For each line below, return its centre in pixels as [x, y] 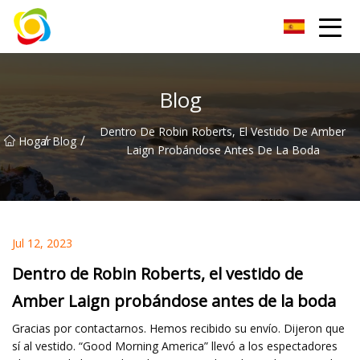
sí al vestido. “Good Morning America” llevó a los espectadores [175, 346]
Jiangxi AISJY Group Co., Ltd [121, 26]
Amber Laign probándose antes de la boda [174, 301]
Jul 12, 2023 [42, 243]
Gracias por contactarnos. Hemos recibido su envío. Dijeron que [178, 328]
